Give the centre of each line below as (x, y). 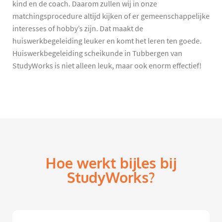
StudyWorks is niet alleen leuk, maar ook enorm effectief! (107, 66)
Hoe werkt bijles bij (111, 163)
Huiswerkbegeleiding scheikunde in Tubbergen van (97, 53)
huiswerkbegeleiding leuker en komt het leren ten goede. (107, 41)
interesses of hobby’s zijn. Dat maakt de (78, 28)
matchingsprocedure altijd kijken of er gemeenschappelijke (111, 16)
